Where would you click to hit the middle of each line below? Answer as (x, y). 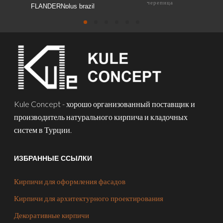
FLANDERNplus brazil (63, 7)
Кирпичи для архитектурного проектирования (89, 198)
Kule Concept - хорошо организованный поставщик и (105, 104)
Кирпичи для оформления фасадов (70, 181)
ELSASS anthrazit (160, 13)
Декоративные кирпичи (52, 215)
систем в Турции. (43, 130)
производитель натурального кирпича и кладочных (101, 117)
